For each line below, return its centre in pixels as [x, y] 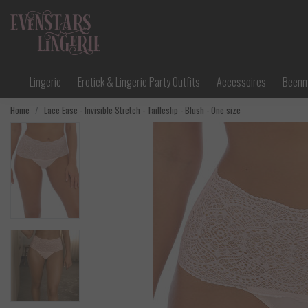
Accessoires [241, 82]
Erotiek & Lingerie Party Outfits [139, 82]
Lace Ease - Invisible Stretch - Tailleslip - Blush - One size [142, 110]
